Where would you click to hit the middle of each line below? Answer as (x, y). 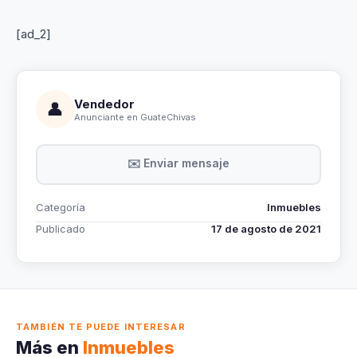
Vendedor (104, 104)
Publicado (61, 229)
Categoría (61, 207)
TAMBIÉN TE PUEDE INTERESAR (101, 327)
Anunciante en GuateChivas (135, 117)
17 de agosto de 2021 (266, 229)
